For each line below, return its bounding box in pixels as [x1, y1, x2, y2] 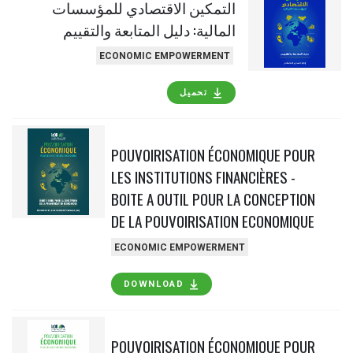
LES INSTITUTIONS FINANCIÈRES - [110, 165, 295, 189]
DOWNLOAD [123, 278, 184, 289]
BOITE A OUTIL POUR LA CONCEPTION [110, 188, 315, 211]
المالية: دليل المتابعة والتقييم [63, 18, 236, 42]
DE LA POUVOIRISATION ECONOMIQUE [110, 210, 314, 233]
